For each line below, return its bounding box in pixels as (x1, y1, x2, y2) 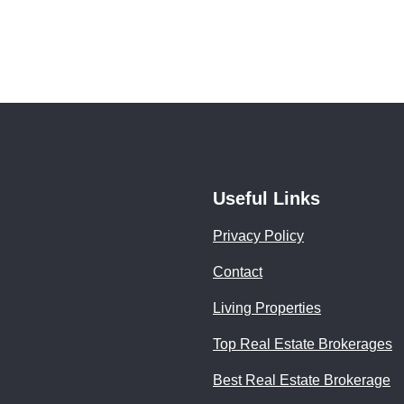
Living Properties (213, 300, 321, 316)
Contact (213, 264, 262, 280)
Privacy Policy (213, 228, 304, 243)
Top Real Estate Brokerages (213, 336, 392, 352)
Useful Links (213, 188, 320, 208)
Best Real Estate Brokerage (213, 372, 390, 388)
